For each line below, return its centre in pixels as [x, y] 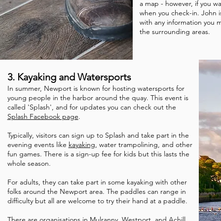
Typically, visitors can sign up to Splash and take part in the [98, 135]
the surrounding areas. [175, 32]
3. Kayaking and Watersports [69, 77]
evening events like [38, 145]
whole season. [30, 163]
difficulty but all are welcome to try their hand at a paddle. [97, 201]
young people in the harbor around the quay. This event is [98, 98]
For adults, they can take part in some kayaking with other [97, 182]
